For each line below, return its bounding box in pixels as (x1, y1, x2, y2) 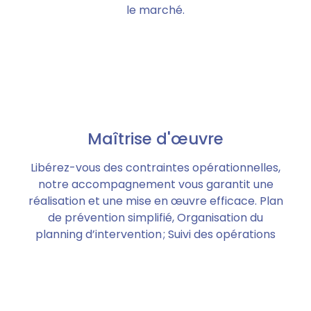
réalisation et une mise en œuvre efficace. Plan (28, 193, 283, 210)
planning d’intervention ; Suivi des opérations (35, 226, 276, 243)
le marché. (126, 2, 185, 19)
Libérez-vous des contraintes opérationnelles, (31, 160, 280, 176)
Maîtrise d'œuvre (87, 128, 224, 151)
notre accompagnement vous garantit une (37, 176, 274, 193)
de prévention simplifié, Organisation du (48, 210, 263, 226)
